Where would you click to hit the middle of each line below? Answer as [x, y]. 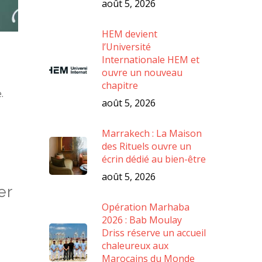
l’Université [127, 47]
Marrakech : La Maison [152, 134]
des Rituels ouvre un [147, 146]
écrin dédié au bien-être [154, 159]
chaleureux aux [135, 246]
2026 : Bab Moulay [142, 220]
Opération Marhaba [146, 207]
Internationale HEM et [151, 60]
